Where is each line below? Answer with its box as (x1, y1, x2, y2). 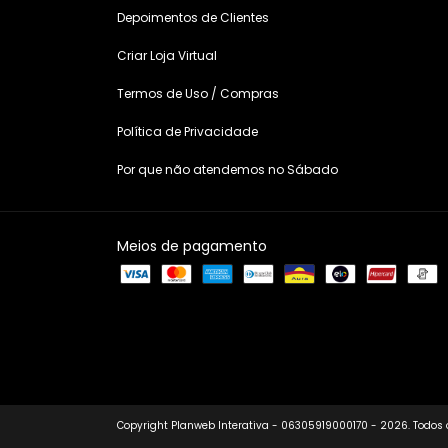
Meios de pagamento (117, 236, 267, 257)
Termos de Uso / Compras (117, 85, 279, 103)
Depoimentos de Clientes (117, 9, 269, 27)
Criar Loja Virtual (117, 47, 217, 65)
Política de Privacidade (117, 123, 258, 141)
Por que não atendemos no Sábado (117, 161, 338, 179)
